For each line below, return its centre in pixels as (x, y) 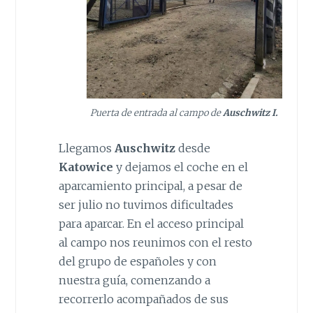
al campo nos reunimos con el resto (155, 242)
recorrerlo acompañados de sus (143, 299)
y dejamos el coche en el (180, 167)
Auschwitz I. (250, 113)
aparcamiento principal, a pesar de (150, 185)
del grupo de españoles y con (137, 261)
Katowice (86, 167)
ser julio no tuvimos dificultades (146, 204)
